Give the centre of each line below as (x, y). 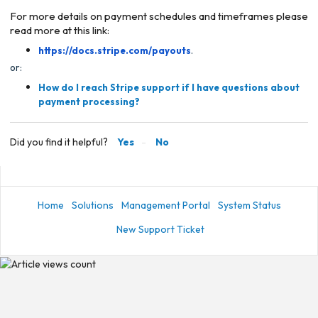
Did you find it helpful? (59, 142)
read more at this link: (61, 30)
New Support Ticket (160, 230)
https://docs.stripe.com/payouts (115, 50)
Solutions (92, 205)
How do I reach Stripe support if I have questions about (169, 87)
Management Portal (165, 205)
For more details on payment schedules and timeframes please (159, 16)
